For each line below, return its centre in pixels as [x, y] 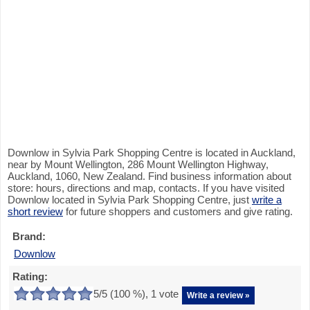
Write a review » [218, 295]
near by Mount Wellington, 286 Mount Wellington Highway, [138, 164]
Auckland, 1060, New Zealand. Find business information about [149, 176]
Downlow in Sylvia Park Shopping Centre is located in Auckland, [152, 153]
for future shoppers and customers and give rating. [178, 211]
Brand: [29, 236]
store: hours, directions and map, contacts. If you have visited [146, 188]
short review [35, 211]
